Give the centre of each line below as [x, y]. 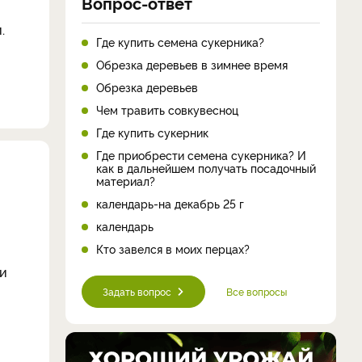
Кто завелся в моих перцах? [173, 248]
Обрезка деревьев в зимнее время [192, 64]
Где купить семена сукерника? [180, 41]
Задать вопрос [137, 291]
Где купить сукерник [152, 132]
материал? [126, 180]
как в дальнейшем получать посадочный [206, 167]
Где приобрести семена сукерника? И [201, 154]
